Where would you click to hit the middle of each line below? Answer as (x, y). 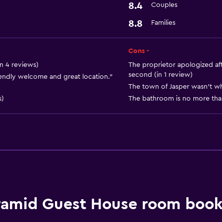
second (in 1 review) (160, 75)
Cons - (139, 51)
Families (163, 23)
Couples (164, 5)
